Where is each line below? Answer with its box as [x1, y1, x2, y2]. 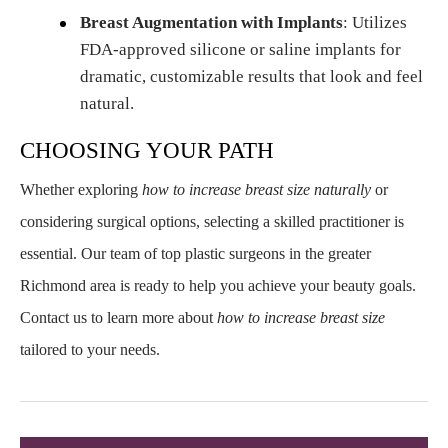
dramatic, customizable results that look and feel [80, 67, 423, 87]
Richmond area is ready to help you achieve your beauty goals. [20, 277, 416, 295]
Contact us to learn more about [20, 309, 217, 327]
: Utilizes [343, 13, 407, 33]
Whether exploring [20, 181, 142, 199]
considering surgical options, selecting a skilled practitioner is [20, 213, 404, 231]
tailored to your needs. [20, 341, 160, 359]
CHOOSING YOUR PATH [20, 138, 274, 164]
